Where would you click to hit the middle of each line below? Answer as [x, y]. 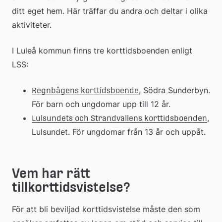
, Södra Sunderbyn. [174, 90]
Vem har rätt [51, 173]
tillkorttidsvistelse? [71, 187]
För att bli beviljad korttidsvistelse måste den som [106, 209]
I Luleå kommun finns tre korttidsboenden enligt [102, 50]
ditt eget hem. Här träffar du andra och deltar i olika [110, 11]
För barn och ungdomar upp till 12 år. [101, 104]
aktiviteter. [32, 25]
